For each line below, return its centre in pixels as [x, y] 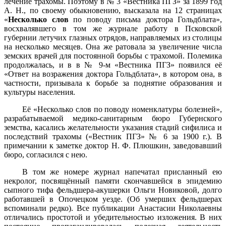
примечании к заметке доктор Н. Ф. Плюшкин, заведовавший [113, 146]
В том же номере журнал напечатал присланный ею [122, 172]
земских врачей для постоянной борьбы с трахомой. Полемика [113, 56]
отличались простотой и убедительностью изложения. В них [113, 217]
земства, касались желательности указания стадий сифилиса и [113, 128]
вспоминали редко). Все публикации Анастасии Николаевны [113, 208]
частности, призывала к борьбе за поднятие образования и [113, 83]
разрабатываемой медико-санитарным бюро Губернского [113, 119]
